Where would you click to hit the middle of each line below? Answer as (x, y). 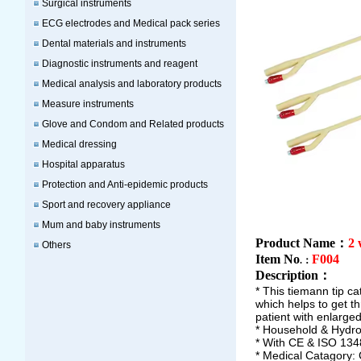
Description (287, 275)
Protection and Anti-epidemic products (125, 185)
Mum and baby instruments (101, 225)
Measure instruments (88, 104)
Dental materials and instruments (114, 44)
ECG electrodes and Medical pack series (131, 23)
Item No (278, 259)
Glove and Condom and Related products (133, 124)
